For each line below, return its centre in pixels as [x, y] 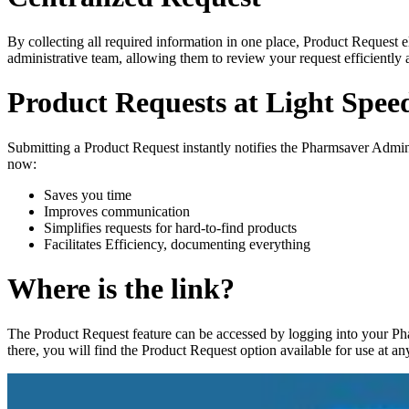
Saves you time [88, 194]
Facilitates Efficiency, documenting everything [177, 244]
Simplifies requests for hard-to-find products [170, 227]
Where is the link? [121, 289]
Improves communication [117, 211]
